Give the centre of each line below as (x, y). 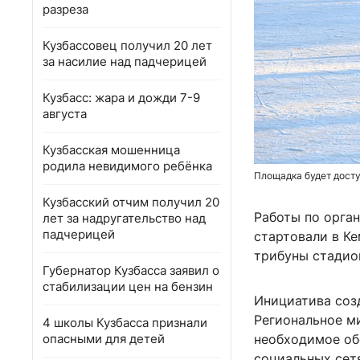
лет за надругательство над (124, 218)
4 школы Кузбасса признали (125, 323)
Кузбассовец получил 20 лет (127, 45)
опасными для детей (104, 339)
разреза (65, 9)
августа (65, 114)
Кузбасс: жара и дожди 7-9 (121, 98)
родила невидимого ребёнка (127, 166)
